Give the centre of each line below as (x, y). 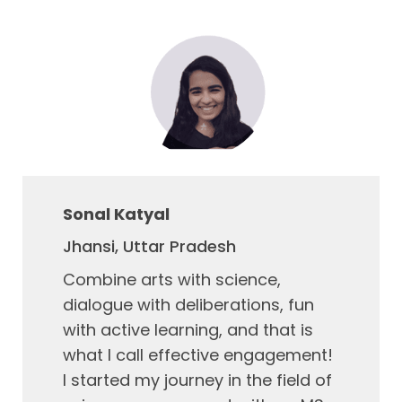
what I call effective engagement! (198, 355)
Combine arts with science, (172, 280)
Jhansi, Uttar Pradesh (149, 246)
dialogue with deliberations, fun (188, 305)
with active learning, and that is (188, 330)
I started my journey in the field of (197, 380)
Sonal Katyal (116, 214)
